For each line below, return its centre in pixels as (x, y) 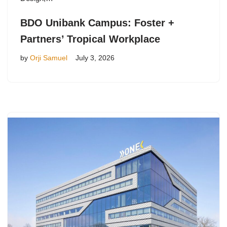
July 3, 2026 (95, 58)
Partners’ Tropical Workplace (90, 39)
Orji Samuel (49, 58)
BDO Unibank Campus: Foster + (97, 23)
